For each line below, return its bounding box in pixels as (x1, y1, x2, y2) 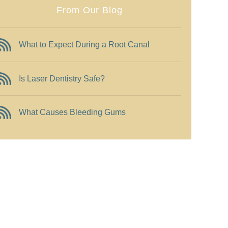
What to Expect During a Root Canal (18, 40, 150, 49)
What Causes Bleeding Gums (18, 108, 126, 117)
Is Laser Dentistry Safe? (18, 74, 105, 83)
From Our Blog (56, 5, 123, 15)
